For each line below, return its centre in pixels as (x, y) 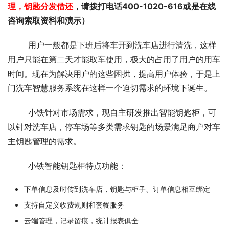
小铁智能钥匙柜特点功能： (77, 166)
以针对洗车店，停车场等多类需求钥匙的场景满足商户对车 (114, 127)
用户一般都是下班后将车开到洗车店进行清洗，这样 (18, 45)
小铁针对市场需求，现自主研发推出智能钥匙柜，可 (18, 112)
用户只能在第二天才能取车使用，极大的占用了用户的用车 (114, 59)
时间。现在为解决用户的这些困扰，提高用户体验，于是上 (114, 74)
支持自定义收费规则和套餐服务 (74, 205)
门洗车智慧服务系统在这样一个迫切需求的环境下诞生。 (110, 88)
